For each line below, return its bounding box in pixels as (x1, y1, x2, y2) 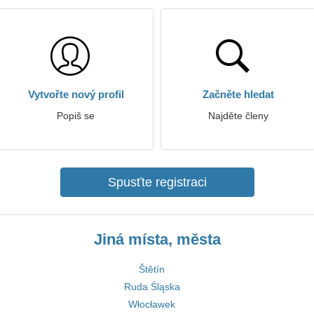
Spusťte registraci (107, 175, 207, 189)
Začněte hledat (203, 88, 274, 100)
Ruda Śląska (123, 281, 180, 292)
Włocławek (128, 299, 175, 310)
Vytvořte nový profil (27, 88, 124, 100)
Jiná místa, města (93, 231, 221, 248)
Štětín (139, 264, 165, 275)
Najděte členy (208, 110, 268, 121)
